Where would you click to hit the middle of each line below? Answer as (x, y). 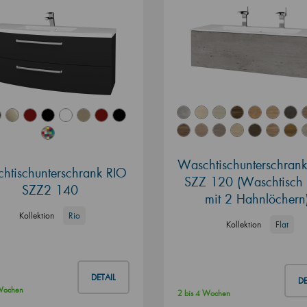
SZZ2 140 (50, 189)
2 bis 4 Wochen (204, 293)
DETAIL (103, 278)
